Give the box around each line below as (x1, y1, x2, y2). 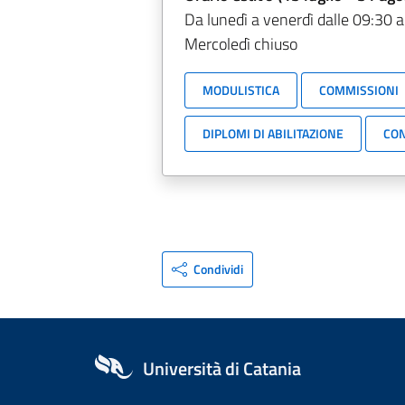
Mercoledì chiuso (184, 32, 297, 56)
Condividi (193, 259, 244, 279)
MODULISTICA (202, 80, 279, 99)
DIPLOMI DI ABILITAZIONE (202, 124, 344, 143)
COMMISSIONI (318, 80, 399, 99)
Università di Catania (143, 354, 301, 383)
